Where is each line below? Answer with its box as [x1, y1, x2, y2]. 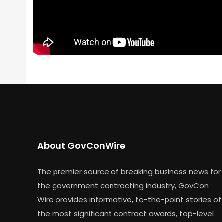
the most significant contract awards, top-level [37, 208, 214, 219]
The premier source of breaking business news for [37, 166, 221, 177]
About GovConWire [37, 139, 125, 152]
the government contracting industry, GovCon [37, 180, 209, 191]
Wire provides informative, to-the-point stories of [37, 194, 221, 205]
